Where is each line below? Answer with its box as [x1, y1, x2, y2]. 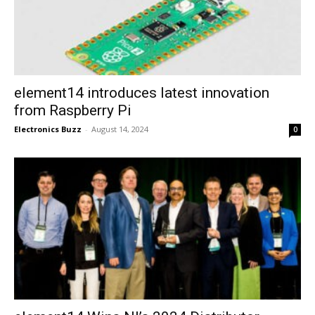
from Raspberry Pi [14, 102, 131, 120]
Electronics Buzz [14, 124, 82, 135]
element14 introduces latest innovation [14, 84, 269, 102]
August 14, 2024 [91, 124, 148, 135]
